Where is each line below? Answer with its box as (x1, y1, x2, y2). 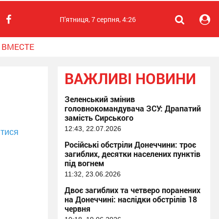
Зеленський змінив (65, 94, 135, 104)
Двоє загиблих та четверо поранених (65, 185, 200, 195)
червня (65, 203, 90, 214)
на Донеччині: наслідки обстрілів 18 (65, 194, 197, 204)
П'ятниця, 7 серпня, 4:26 (60, 15, 136, 24)
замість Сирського (65, 112, 133, 123)
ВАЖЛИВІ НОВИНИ (65, 69, 196, 88)
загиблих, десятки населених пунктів (65, 149, 200, 159)
